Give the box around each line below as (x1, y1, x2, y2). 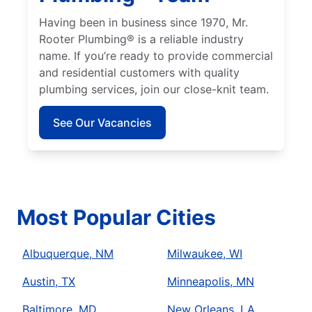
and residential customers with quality (39, 65, 240, 80)
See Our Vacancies (53, 116, 152, 130)
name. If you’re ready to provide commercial (39, 49, 273, 63)
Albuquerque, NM (22, 247, 114, 261)
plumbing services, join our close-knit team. (39, 82, 269, 97)
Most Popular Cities (17, 205, 216, 231)
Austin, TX (22, 274, 75, 289)
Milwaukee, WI (167, 247, 242, 261)
